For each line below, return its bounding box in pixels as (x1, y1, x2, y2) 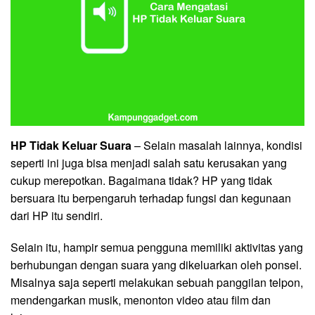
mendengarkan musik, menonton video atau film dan (11, 291, 271, 308)
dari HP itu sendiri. (11, 207, 103, 224)
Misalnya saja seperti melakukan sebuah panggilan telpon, (11, 274, 303, 290)
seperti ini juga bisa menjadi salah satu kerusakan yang (11, 154, 287, 171)
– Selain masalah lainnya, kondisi (131, 136, 302, 153)
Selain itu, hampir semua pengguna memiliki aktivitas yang (11, 238, 303, 255)
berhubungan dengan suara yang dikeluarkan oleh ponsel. (11, 256, 302, 273)
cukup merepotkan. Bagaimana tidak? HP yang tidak (11, 172, 272, 188)
